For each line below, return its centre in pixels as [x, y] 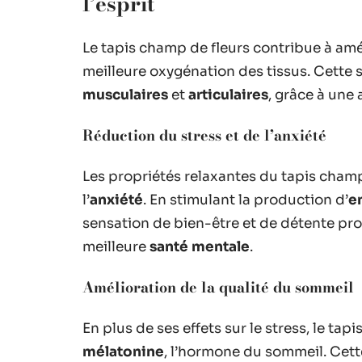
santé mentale [200, 247]
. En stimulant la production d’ [246, 200]
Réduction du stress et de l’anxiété [204, 135]
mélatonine [123, 352]
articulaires [228, 95]
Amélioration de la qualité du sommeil [218, 287]
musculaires [125, 95]
